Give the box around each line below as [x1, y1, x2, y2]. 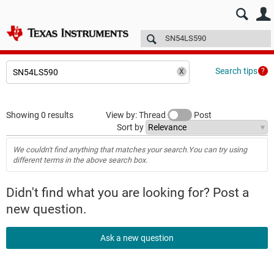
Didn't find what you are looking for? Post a [6, 185, 249, 200]
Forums [109, 36, 139, 46]
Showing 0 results [6, 110, 73, 120]
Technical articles [151, 36, 216, 46]
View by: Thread [106, 110, 168, 120]
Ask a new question [100, 233, 174, 243]
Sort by [117, 122, 146, 132]
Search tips [215, 66, 257, 76]
